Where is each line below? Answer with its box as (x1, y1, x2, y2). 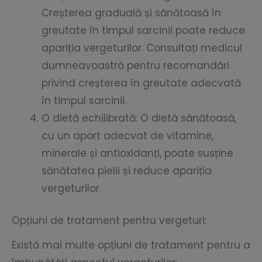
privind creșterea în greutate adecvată (42, 75, 241, 90)
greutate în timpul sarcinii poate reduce (42, 23, 245, 37)
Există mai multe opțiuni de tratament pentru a (12, 238, 250, 253)
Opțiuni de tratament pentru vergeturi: (12, 213, 206, 228)
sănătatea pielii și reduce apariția (42, 163, 212, 178)
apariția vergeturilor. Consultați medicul (42, 40, 242, 55)
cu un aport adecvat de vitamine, (42, 128, 213, 143)
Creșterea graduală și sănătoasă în (42, 5, 221, 20)
